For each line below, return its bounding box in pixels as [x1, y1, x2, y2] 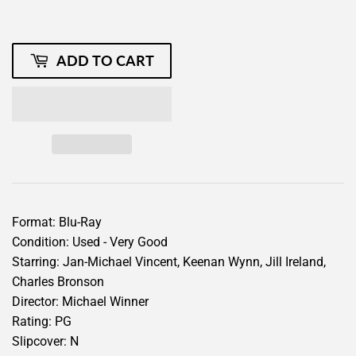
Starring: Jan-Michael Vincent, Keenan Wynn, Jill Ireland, [12, 253, 326, 269]
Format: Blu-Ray [12, 214, 102, 230]
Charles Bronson [12, 273, 104, 289]
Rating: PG [12, 313, 72, 329]
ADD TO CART [56, 51, 154, 69]
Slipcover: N [12, 333, 79, 349]
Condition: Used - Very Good [12, 234, 168, 250]
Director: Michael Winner [12, 293, 149, 309]
